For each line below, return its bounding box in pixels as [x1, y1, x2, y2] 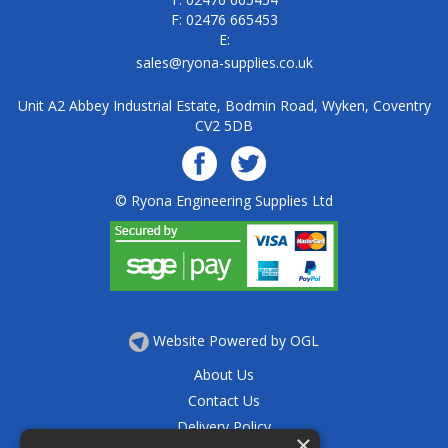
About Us [194, 365, 254, 385]
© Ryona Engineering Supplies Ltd [115, 191, 333, 210]
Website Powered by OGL [153, 331, 319, 350]
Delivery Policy [177, 417, 271, 437]
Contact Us [188, 391, 260, 411]
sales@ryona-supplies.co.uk [135, 53, 313, 72]
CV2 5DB [195, 116, 253, 135]
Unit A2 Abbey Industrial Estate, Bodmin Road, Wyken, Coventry [17, 96, 431, 115]
